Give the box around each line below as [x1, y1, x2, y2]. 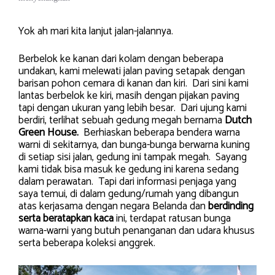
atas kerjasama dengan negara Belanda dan [18, 198, 208, 215]
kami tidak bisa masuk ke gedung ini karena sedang [18, 161, 239, 179]
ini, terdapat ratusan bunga [114, 210, 231, 228]
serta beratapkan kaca [18, 210, 114, 228]
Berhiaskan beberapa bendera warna [83, 124, 240, 142]
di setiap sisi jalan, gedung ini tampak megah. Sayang [18, 149, 247, 166]
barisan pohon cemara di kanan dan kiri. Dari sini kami [18, 75, 249, 93]
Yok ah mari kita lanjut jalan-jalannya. [18, 22, 173, 40]
